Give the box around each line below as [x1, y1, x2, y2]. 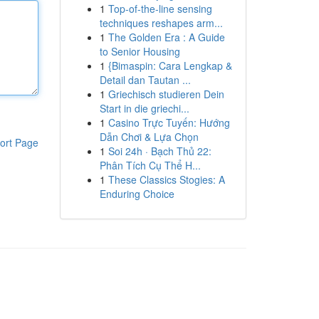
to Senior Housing [99, 44, 180, 58]
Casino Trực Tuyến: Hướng [108, 115, 230, 130]
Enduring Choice [99, 187, 174, 201]
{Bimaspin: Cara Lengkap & [108, 58, 232, 73]
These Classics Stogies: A [108, 172, 225, 187]
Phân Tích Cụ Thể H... [99, 158, 201, 172]
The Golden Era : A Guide [108, 30, 225, 44]
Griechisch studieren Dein [108, 87, 224, 101]
